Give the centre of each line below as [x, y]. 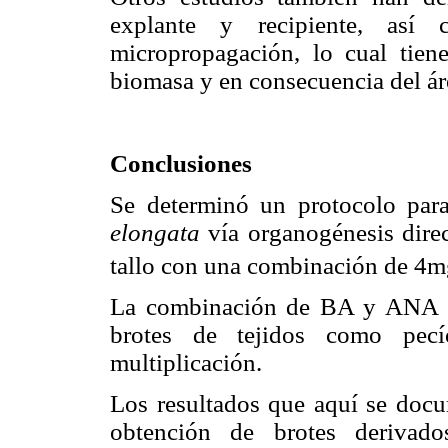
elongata [155, 232]
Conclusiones [181, 163]
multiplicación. [186, 363]
